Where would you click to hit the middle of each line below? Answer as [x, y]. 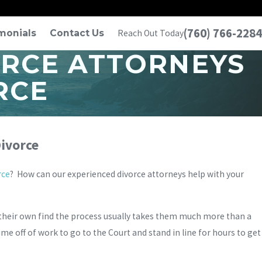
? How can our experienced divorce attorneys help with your [127, 174]
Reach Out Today [151, 33]
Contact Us [77, 33]
